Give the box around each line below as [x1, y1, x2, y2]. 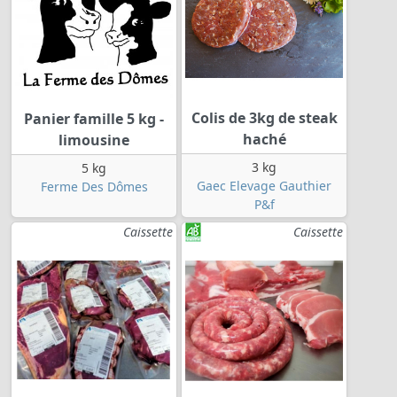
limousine [58, 130, 129, 151]
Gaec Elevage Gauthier [197, 177, 331, 195]
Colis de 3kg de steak [191, 108, 338, 128]
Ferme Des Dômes [40, 178, 148, 196]
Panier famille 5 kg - [24, 109, 164, 129]
